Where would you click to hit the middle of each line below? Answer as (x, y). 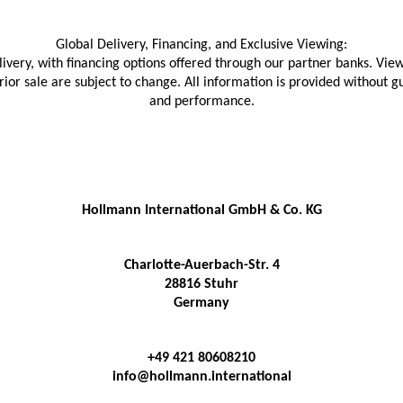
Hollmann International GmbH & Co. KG (201, 210)
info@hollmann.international (201, 377)
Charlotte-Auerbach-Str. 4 (201, 265)
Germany (201, 303)
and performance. (201, 102)
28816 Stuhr (201, 284)
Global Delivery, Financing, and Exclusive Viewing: (201, 45)
